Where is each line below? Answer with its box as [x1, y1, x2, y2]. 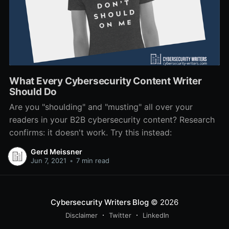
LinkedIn [142, 211, 169, 220]
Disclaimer [65, 211, 98, 220]
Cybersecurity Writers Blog [51, 197, 149, 208]
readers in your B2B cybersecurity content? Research [9, 114, 215, 125]
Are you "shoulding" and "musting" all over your [9, 102, 193, 112]
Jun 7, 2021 [30, 156, 66, 165]
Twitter [108, 211, 131, 220]
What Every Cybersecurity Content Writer [9, 75, 202, 87]
